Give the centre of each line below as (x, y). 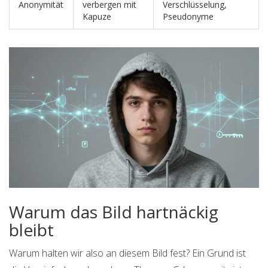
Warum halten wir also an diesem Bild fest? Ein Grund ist (127, 253)
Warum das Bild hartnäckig (114, 212)
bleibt (31, 230)
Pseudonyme (188, 17)
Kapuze (97, 17)
